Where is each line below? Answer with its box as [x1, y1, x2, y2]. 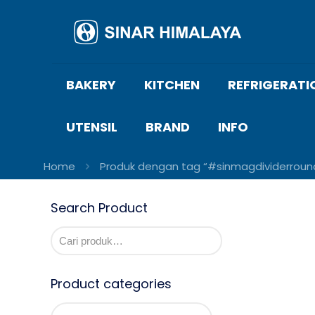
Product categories [51, 275, 172, 292]
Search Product [51, 199, 148, 217]
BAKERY [66, 76, 116, 94]
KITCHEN [144, 76, 200, 94]
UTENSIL [66, 118, 117, 136]
